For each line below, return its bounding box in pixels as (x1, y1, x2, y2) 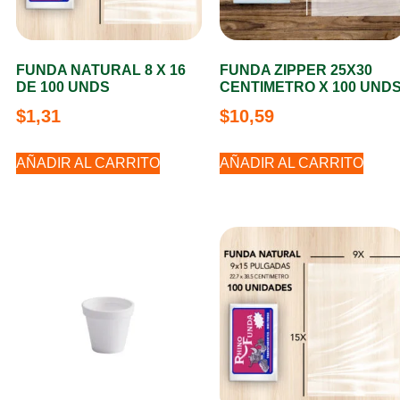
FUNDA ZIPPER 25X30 (220, 62, 372, 78)
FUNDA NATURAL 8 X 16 (16, 62, 186, 78)
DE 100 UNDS (16, 79, 110, 95)
